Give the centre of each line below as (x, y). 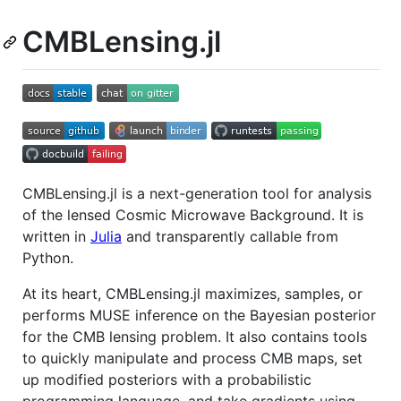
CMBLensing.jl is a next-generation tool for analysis (197, 193)
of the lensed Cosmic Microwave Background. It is (193, 214)
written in (56, 236)
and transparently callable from (230, 236)
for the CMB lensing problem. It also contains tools (195, 336)
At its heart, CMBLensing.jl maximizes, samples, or (192, 293)
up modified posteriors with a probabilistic (167, 379)
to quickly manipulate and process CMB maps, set (192, 358)
